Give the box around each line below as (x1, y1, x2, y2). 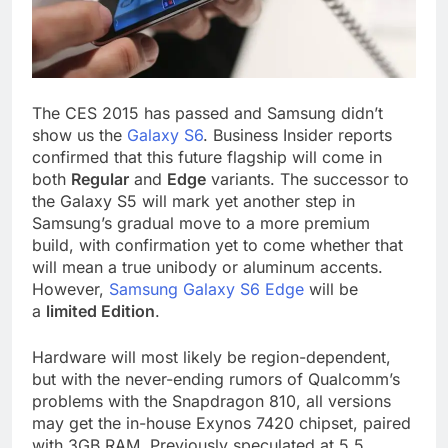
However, (32, 278, 109, 299)
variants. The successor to (206, 168, 409, 189)
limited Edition (46, 300, 155, 321)
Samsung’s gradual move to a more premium (32, 212, 370, 233)
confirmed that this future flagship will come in (32, 146, 382, 167)
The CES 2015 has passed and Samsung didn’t (32, 102, 383, 123)
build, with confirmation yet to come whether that (32, 234, 403, 255)
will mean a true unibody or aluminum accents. (32, 256, 383, 277)
